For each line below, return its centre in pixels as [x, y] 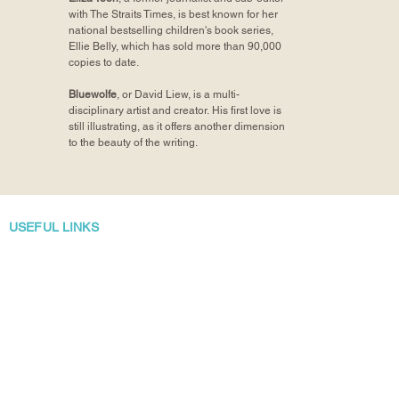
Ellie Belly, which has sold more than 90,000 [175, 46]
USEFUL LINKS [54, 227]
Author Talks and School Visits [95, 338]
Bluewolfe [93, 94]
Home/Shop [43, 249]
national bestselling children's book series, [171, 30]
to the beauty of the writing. [134, 142]
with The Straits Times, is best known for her [174, 14]
